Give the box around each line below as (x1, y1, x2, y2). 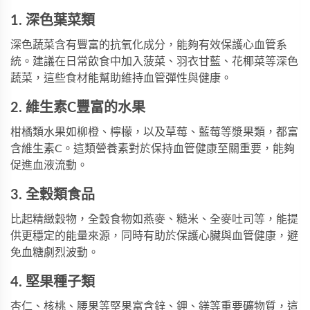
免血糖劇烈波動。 (10, 247, 99, 258)
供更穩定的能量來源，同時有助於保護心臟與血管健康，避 (10, 230, 298, 241)
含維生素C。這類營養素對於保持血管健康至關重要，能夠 (10, 143, 295, 154)
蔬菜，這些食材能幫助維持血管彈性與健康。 (10, 73, 232, 84)
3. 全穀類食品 (10, 188, 95, 202)
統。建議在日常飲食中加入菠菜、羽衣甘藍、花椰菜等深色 (10, 56, 298, 67)
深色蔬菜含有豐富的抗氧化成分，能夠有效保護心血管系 (10, 39, 287, 51)
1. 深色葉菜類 (10, 14, 95, 28)
